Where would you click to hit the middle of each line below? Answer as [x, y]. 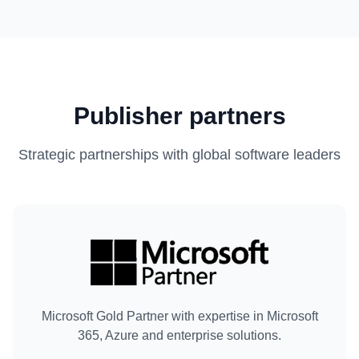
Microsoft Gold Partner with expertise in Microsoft [179, 316]
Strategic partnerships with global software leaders [179, 155]
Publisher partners [179, 116]
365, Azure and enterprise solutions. [179, 335]
